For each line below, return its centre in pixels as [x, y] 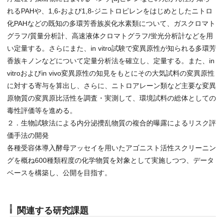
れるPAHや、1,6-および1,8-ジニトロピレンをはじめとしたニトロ [110, 11]
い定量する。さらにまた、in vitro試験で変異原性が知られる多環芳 [111, 48]
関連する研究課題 [53, 211]
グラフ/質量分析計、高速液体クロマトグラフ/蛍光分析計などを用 [110, 36]
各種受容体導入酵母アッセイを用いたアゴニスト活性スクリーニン [111, 148]
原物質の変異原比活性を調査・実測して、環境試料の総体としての [111, 98]
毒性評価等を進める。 [42, 111]
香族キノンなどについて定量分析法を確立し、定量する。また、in [111, 61]
